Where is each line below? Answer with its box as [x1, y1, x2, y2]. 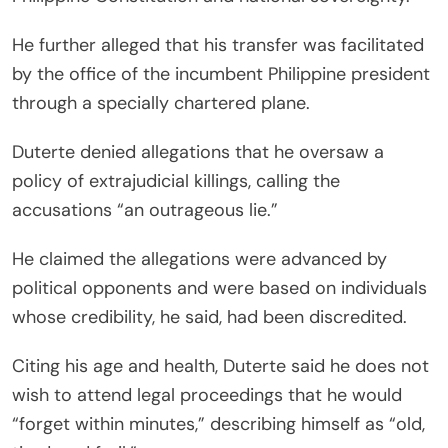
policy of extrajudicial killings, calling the [12, 168, 340, 193]
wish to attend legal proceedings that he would [12, 382, 402, 407]
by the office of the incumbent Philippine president [12, 61, 430, 86]
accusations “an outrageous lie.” [12, 197, 278, 222]
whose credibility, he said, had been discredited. [12, 304, 407, 329]
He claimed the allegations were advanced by [12, 246, 387, 271]
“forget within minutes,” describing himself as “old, [12, 411, 425, 436]
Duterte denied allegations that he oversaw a [12, 139, 384, 164]
